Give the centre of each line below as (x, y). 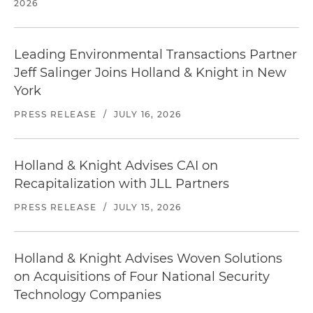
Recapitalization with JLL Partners (122, 184)
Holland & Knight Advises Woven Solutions (148, 259)
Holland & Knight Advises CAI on (116, 166)
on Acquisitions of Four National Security (142, 277)
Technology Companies (88, 295)
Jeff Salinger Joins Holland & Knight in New (150, 73)
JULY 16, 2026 (147, 114)
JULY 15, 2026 (147, 207)
